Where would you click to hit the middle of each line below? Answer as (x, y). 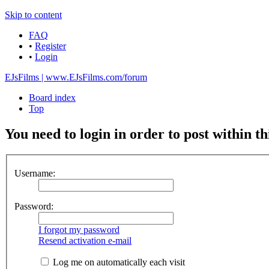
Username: (35, 174)
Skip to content (33, 15)
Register (50, 46)
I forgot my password (79, 230)
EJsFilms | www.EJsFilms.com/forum (76, 77)
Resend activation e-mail (85, 241)
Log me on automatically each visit (118, 262)
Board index (52, 98)
